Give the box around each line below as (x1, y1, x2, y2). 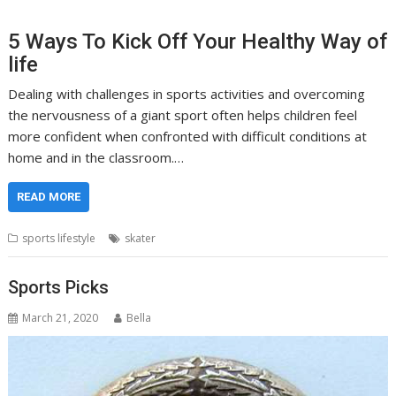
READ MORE (17, 190, 81, 204)
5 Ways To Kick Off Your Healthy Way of (8, 29, 388, 55)
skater (125, 231, 156, 247)
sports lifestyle (22, 231, 96, 247)
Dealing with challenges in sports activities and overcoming (8, 85, 366, 103)
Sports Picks (8, 276, 110, 298)
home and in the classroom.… (8, 148, 185, 167)
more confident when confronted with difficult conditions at (8, 127, 368, 146)
